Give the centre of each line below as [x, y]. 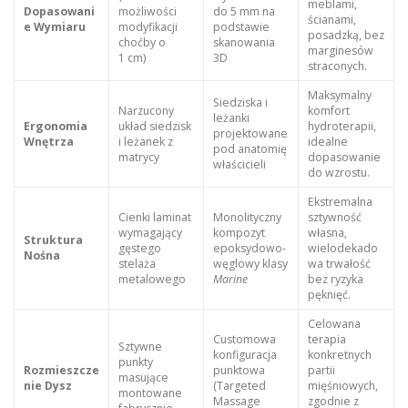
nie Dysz [47, 385]
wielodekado [342, 248]
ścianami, [331, 19]
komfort [328, 110]
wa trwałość [339, 263]
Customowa [244, 339]
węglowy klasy [250, 263]
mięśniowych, [342, 385]
